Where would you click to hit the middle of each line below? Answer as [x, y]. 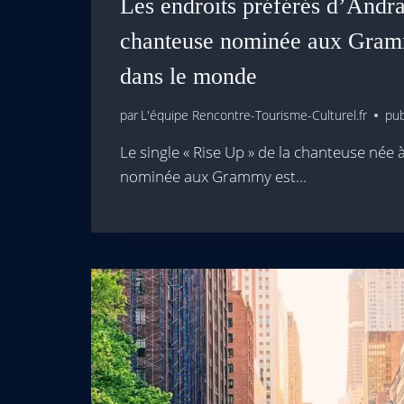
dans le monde [188, 76]
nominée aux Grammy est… [213, 177]
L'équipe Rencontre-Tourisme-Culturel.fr [254, 115]
